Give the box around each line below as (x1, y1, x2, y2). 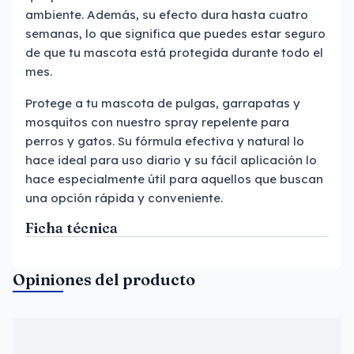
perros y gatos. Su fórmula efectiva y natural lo (25, 134, 304, 149)
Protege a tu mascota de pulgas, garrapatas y (25, 96, 300, 111)
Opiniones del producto (13, 269, 195, 289)
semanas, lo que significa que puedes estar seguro (25, 26, 326, 41)
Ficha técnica (25, 219, 118, 237)
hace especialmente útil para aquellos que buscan (25, 171, 323, 186)
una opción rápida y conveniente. (25, 190, 226, 205)
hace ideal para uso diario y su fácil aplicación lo (25, 153, 317, 168)
